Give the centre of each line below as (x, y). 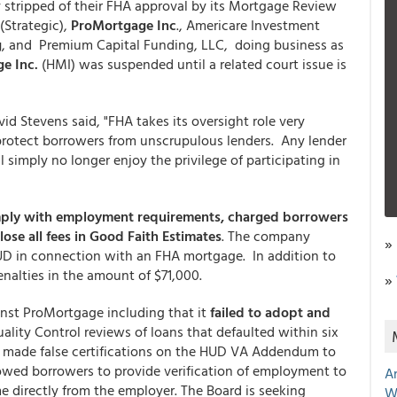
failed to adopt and (270, 312)
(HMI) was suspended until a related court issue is (192, 64)
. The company (266, 236)
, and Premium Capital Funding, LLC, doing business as (173, 44)
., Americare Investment (248, 25)
